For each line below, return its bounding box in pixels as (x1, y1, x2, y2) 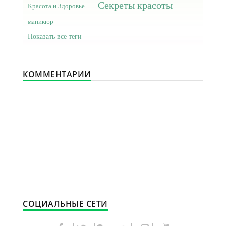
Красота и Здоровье (28, 2, 85, 10)
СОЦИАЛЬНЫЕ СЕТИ (23, 198, 108, 209)
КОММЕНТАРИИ (23, 68, 91, 80)
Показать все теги (28, 32, 82, 40)
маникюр (28, 18, 53, 25)
